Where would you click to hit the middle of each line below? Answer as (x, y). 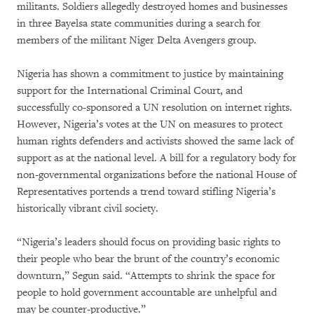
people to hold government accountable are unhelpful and (147, 292)
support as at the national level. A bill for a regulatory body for (157, 158)
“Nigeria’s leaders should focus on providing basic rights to (149, 242)
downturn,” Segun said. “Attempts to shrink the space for (146, 275)
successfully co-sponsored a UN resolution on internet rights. (155, 107)
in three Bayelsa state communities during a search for (139, 23)
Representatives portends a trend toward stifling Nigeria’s (146, 191)
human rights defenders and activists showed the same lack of (155, 141)
